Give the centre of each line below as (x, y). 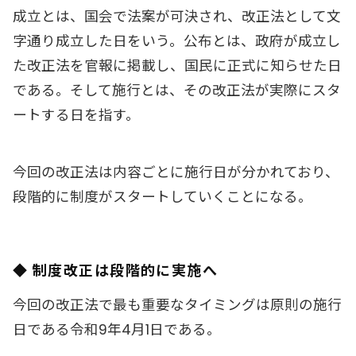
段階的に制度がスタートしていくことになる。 (163, 197)
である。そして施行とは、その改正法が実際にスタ (177, 91)
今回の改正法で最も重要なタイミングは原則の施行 (177, 305)
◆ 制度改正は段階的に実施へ (116, 270)
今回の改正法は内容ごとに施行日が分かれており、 (176, 172)
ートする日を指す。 (76, 116)
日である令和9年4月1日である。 (117, 329)
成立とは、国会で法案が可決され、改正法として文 (177, 17)
